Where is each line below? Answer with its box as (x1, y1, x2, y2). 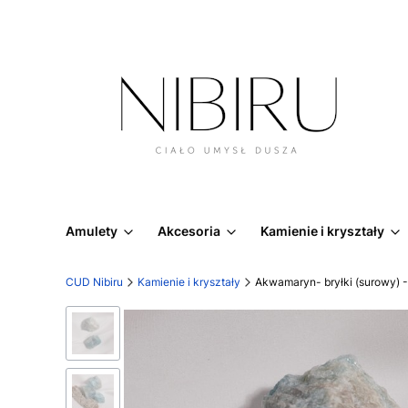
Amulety (66, 223, 117, 239)
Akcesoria (158, 223, 220, 239)
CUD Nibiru (66, 275, 123, 289)
